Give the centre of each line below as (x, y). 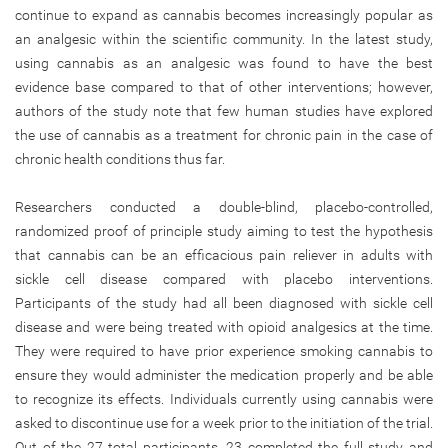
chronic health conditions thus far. (120, 158)
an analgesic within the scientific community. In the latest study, (224, 38)
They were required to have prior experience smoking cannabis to (224, 350)
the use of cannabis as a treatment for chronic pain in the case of (224, 134)
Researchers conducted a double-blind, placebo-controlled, (224, 206)
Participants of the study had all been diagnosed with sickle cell (224, 302)
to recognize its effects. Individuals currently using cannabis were (224, 398)
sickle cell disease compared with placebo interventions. (224, 278)
